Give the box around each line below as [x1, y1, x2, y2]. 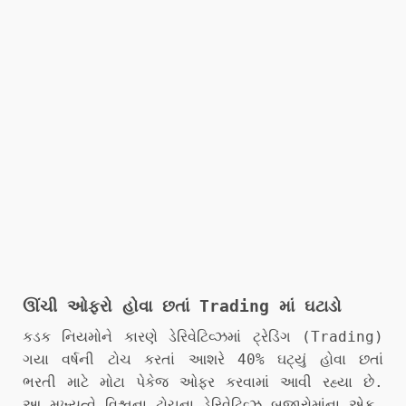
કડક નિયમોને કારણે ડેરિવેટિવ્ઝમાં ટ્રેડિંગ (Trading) [23, 327, 383, 345]
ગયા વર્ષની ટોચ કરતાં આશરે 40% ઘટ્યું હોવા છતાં [23, 350, 383, 368]
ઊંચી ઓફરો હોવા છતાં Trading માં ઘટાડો [23, 295, 342, 315]
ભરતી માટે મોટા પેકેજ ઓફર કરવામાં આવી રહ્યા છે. [23, 372, 383, 391]
